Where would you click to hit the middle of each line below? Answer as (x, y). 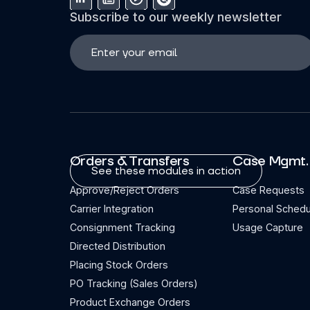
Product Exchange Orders (130, 302)
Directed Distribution (117, 246)
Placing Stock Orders (119, 265)
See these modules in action (166, 171)
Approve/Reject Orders (124, 190)
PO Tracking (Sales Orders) (134, 283)
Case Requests (268, 190)
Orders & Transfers (129, 162)
